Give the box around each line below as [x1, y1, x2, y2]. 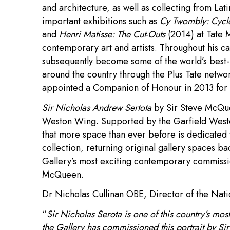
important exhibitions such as [42, 14, 160, 28]
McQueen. [42, 167, 84, 181]
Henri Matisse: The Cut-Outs [59, 27, 165, 41]
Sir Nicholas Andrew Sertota [42, 101, 151, 114]
